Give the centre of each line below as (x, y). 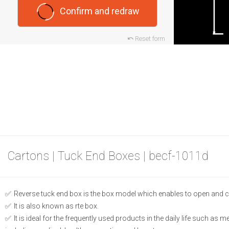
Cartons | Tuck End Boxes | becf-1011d (108, 156)
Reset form (150, 39)
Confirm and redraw (100, 11)
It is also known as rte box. (55, 206)
